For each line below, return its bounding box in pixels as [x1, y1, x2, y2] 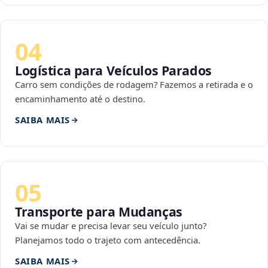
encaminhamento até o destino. [15, 93, 145, 105]
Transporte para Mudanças [15, 203, 182, 221]
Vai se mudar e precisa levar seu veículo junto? [15, 220, 206, 232]
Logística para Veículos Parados [15, 62, 212, 80]
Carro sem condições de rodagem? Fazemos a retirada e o [15, 78, 253, 91]
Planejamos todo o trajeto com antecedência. [15, 234, 200, 246]
